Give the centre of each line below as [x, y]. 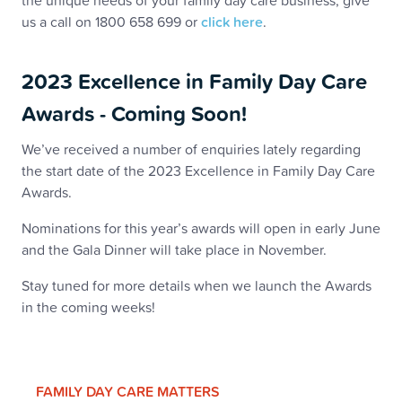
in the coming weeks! [88, 307]
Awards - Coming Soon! [134, 113]
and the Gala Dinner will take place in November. [174, 249]
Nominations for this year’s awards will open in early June [201, 228]
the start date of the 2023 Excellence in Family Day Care [198, 170]
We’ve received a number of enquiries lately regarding [191, 149]
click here [232, 22]
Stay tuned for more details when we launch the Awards [197, 285]
